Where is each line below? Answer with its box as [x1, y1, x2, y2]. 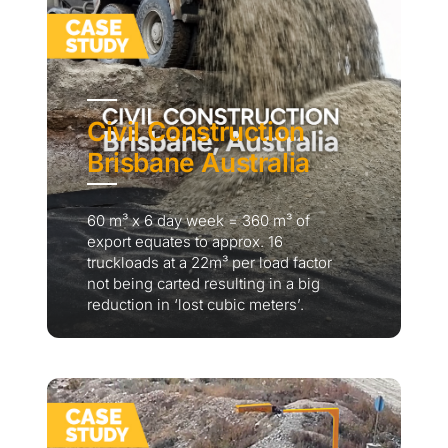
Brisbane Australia [87, 147, 310, 179]
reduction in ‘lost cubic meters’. [87, 295, 304, 315]
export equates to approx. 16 [87, 232, 283, 252]
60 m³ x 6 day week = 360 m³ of [87, 211, 310, 231]
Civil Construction [87, 116, 305, 148]
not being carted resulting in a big [87, 274, 320, 294]
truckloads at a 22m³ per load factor [87, 253, 332, 273]
